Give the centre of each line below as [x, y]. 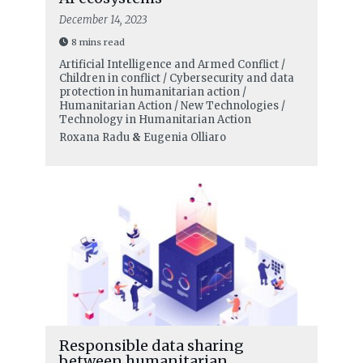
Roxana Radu [94, 137]
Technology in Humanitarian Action [155, 119]
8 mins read [98, 42]
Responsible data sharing [151, 345]
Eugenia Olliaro [184, 137]
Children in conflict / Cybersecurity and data [176, 78]
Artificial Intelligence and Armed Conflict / [172, 64]
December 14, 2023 [102, 19]
